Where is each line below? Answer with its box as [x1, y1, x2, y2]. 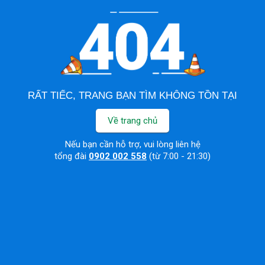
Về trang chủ [108, 115, 157, 127]
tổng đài [54, 151, 89, 162]
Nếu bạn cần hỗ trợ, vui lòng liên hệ [64, 139, 201, 150]
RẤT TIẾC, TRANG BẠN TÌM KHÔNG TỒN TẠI [28, 90, 237, 102]
